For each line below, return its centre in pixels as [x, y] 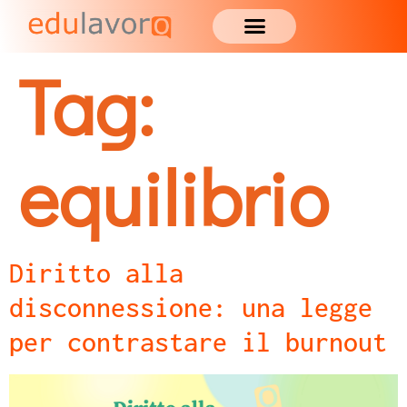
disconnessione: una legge [191, 307]
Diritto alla [96, 273]
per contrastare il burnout [198, 342]
